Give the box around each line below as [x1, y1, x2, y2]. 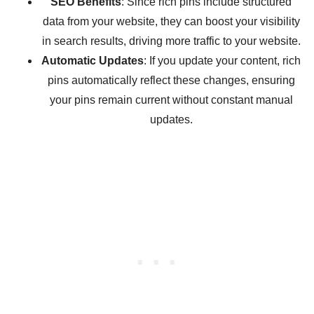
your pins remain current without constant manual [49, 94, 293, 107]
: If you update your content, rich [144, 55, 301, 67]
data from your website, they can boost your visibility [42, 15, 300, 28]
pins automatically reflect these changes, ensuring [47, 74, 295, 87]
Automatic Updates [41, 55, 144, 67]
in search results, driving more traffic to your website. [41, 35, 301, 48]
